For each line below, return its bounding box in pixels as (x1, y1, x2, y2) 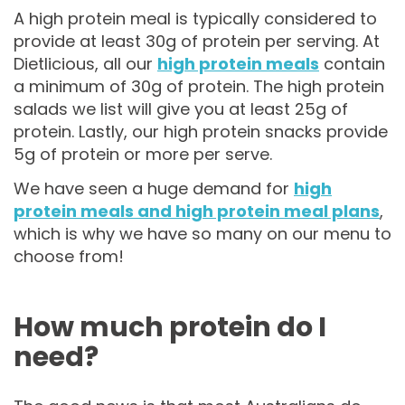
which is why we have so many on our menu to (14, 221, 391, 245)
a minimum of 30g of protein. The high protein (14, 75, 384, 99)
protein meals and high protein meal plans (14, 199, 380, 222)
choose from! (14, 244, 124, 268)
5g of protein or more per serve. (14, 143, 272, 166)
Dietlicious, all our (14, 52, 157, 76)
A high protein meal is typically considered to (14, 7, 377, 31)
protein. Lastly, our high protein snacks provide (14, 120, 388, 144)
